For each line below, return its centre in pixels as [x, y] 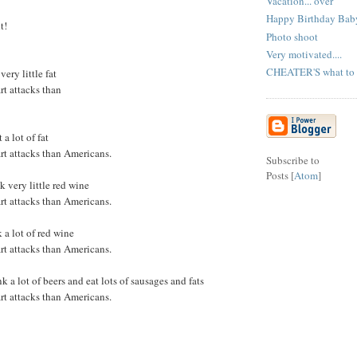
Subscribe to [293, 161]
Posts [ [280, 176]
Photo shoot [292, 36]
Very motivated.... [304, 54]
